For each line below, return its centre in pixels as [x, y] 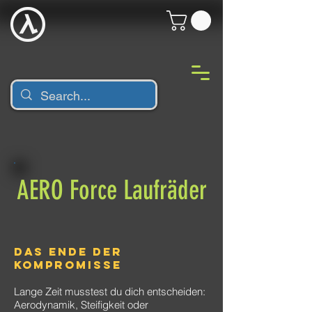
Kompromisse [68, 265]
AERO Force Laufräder [112, 190]
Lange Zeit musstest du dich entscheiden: [110, 291]
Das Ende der [68, 251]
